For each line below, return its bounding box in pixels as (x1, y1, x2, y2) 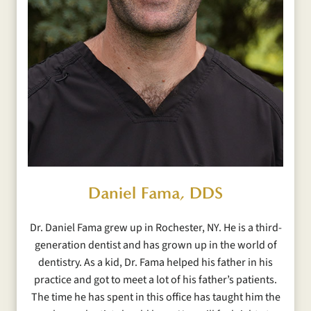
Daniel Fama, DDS (88, 183, 223, 203)
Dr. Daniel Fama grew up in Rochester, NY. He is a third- (29, 220, 282, 236)
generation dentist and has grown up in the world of (34, 237, 277, 253)
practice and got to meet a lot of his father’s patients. (34, 272, 277, 288)
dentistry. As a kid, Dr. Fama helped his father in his (38, 255, 273, 271)
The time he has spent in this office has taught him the (31, 289, 280, 305)
